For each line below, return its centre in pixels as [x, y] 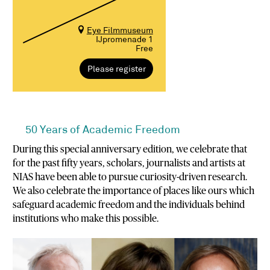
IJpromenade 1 [124, 40]
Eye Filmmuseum [120, 31]
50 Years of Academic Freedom [103, 130]
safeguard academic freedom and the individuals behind [129, 205]
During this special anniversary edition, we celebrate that [130, 149]
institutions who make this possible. [86, 218]
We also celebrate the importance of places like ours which [134, 191]
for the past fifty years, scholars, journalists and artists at [129, 163]
